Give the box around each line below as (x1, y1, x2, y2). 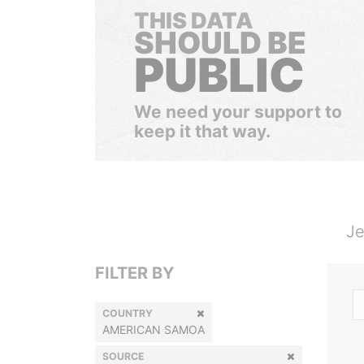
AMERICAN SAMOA (102, 323, 205, 336)
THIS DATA (134, 7, 253, 34)
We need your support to (134, 102, 342, 122)
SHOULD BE (134, 24, 306, 61)
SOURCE (102, 350, 145, 362)
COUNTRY (102, 307, 153, 319)
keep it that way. (134, 121, 271, 141)
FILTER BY (95, 263, 174, 283)
